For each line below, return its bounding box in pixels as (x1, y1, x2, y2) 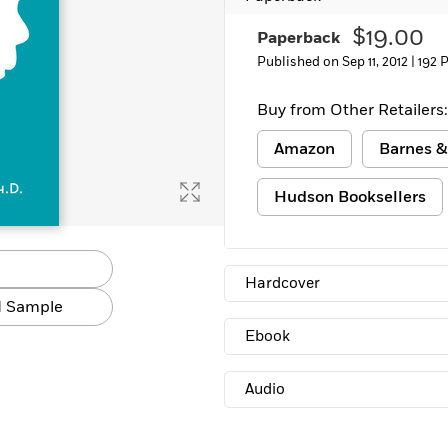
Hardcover (245, 273, 320, 294)
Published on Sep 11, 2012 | (257, 53, 418, 71)
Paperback (257, 27, 340, 49)
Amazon (274, 138, 335, 160)
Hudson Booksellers (274, 186, 426, 208)
